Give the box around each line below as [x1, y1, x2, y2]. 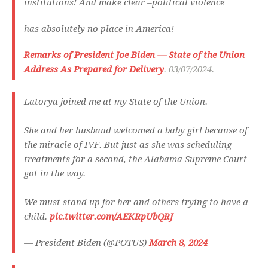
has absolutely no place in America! [24, 23, 176, 35]
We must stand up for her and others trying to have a [24, 197, 248, 208]
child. [24, 211, 50, 223]
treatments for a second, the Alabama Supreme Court [24, 154, 247, 165]
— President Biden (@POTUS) [24, 237, 149, 249]
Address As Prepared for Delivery [24, 64, 164, 75]
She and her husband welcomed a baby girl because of [24, 125, 248, 136]
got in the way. [24, 168, 86, 179]
